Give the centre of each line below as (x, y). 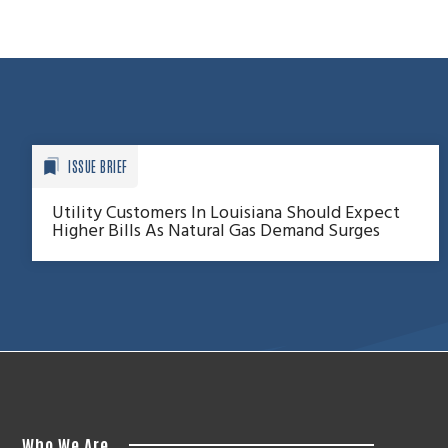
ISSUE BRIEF (98, 166)
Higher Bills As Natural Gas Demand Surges (216, 232)
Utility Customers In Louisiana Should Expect (226, 214)
